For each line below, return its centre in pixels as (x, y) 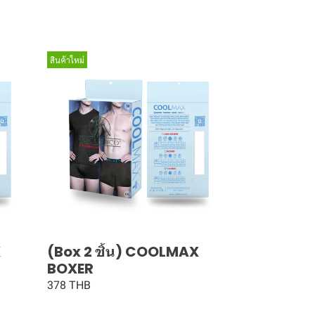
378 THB (69, 285)
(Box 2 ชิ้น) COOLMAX (123, 251)
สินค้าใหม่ (67, 60)
